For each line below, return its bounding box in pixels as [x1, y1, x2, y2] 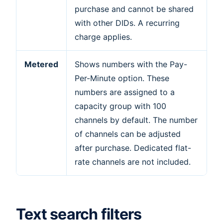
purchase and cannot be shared [75, 3, 194, 14]
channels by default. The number [75, 114, 198, 125]
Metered [24, 59, 58, 69]
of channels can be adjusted [75, 128, 181, 139]
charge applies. [75, 31, 132, 42]
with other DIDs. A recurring [75, 17, 180, 28]
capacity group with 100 [75, 101, 166, 111]
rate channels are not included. [75, 156, 191, 167]
